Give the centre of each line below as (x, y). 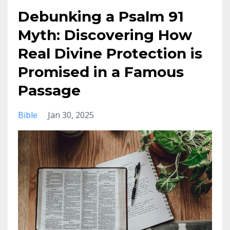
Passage (49, 91)
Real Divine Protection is (110, 54)
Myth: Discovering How (105, 35)
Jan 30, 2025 (71, 115)
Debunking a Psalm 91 (101, 17)
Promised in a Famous (101, 72)
